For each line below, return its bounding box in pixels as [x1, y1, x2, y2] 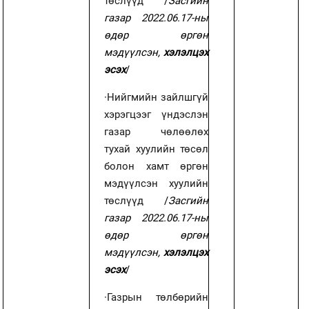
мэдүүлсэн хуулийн [104, 177, 209, 190]
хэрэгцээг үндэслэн [104, 108, 209, 121]
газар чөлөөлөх [104, 125, 209, 138]
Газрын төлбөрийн [107, 290, 209, 303]
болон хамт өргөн [104, 159, 209, 172]
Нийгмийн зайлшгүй [107, 90, 209, 103]
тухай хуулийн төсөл [104, 142, 209, 155]
